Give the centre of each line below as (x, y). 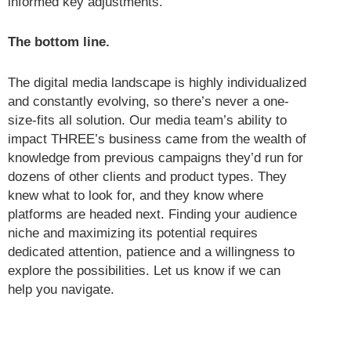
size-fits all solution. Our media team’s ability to (147, 120)
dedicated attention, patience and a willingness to (151, 251)
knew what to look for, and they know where (136, 195)
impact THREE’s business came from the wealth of (157, 139)
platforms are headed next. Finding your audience (152, 214)
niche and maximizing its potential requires (133, 233)
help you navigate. (61, 289)
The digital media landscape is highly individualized (157, 82)
